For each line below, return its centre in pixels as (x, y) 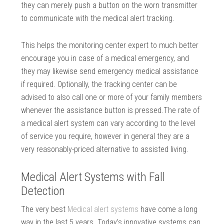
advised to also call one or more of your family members (112, 97)
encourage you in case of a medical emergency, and (105, 58)
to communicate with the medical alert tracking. (98, 18)
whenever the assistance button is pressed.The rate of (110, 110)
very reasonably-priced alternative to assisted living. (105, 149)
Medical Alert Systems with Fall (93, 177)
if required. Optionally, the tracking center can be (99, 84)
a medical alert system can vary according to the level (108, 123)
